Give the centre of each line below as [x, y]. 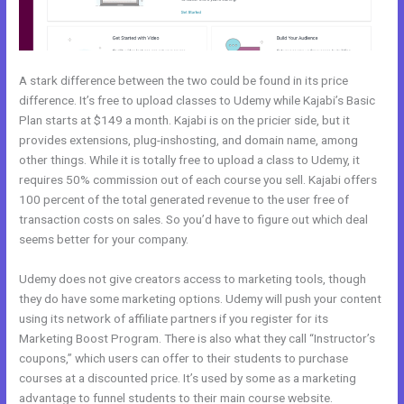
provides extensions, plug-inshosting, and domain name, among [189, 140]
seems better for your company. [104, 239]
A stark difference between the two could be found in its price [184, 81]
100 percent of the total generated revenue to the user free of [184, 200]
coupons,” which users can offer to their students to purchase [184, 358]
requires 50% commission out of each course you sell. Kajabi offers [198, 180]
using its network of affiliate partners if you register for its [174, 319]
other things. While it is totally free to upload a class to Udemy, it [190, 160]
